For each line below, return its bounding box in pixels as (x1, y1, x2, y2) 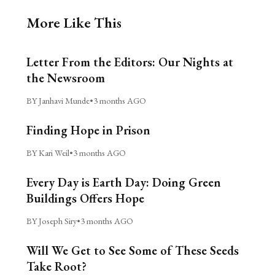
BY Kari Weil (26, 146, 69, 158)
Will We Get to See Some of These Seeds (26, 242, 239, 258)
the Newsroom (26, 69, 105, 86)
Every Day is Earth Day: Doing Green (26, 174, 221, 190)
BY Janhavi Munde (26, 94, 90, 106)
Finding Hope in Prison (26, 122, 150, 138)
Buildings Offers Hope (26, 190, 144, 206)
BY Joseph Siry (26, 214, 77, 227)
